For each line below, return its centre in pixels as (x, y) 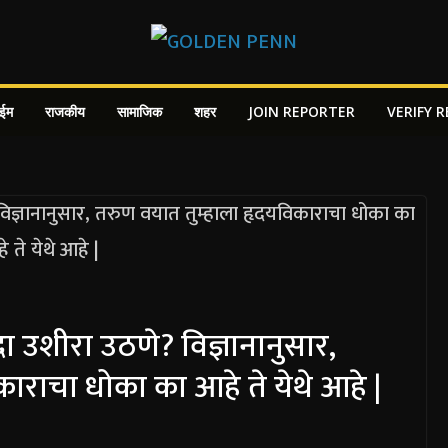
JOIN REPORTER (301, 111)
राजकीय (65, 111)
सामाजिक (139, 111)
